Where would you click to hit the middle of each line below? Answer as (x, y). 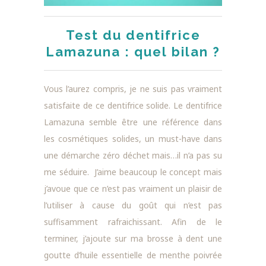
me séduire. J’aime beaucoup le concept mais (133, 172)
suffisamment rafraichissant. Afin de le (133, 221)
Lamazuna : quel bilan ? (133, 51)
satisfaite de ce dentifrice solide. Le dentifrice (133, 105)
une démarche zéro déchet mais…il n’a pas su (133, 155)
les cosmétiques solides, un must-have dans (133, 138)
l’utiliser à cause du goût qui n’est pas (133, 205)
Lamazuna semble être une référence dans (133, 122)
